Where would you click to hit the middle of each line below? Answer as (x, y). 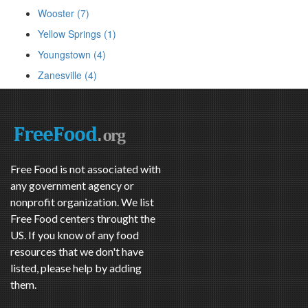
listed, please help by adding (76, 268)
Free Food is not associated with (86, 169)
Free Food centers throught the (83, 219)
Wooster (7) (64, 13)
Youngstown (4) (72, 55)
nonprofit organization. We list (82, 202)
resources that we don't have (77, 252)
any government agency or (72, 186)
